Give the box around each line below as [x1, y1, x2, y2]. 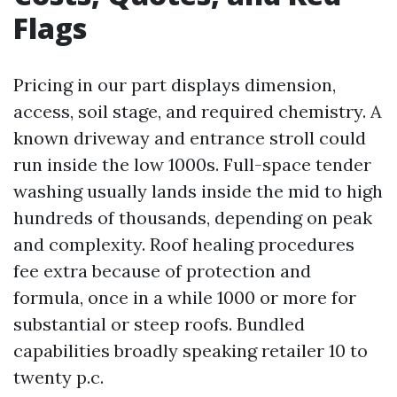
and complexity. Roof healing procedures [13, 233, 354, 255]
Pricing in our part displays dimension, [13, 74, 336, 96]
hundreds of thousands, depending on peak [13, 206, 372, 229]
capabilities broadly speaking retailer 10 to [13, 339, 368, 362]
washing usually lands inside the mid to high [13, 180, 383, 202]
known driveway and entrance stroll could [13, 127, 366, 149]
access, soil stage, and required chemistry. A [13, 100, 382, 122]
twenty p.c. [13, 366, 104, 388]
